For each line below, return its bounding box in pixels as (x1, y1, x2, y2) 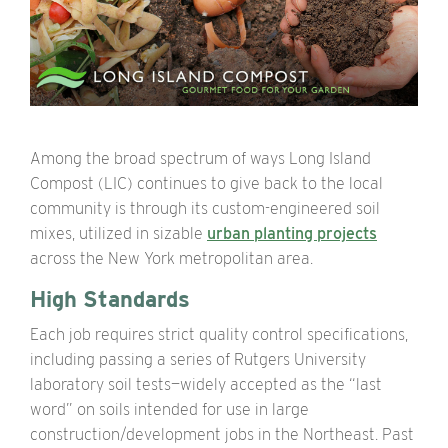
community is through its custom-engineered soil (30, 198, 380, 218)
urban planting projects (207, 223, 377, 243)
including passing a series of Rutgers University (30, 349, 366, 369)
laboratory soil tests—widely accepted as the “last (30, 374, 382, 394)
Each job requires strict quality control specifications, (30, 324, 408, 344)
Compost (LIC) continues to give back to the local (30, 173, 383, 193)
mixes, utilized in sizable (30, 223, 207, 243)
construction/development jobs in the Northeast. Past (30, 424, 414, 444)
